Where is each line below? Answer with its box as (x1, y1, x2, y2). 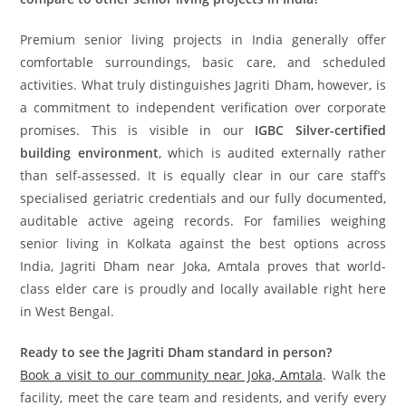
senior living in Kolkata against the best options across (20, 234, 386, 252)
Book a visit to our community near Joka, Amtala (20, 365, 323, 383)
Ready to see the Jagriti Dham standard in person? (20, 343, 333, 361)
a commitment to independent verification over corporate (20, 98, 386, 116)
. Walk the (322, 365, 386, 383)
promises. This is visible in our (20, 121, 256, 139)
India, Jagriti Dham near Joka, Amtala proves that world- (20, 256, 386, 275)
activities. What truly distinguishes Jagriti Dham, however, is (20, 75, 386, 93)
